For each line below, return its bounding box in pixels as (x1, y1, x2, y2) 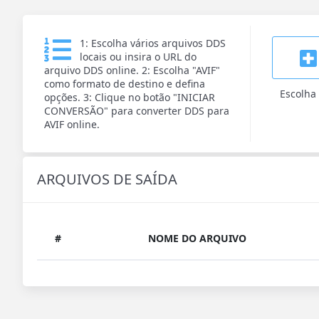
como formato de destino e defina (44, 77, 205, 90)
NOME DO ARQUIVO (148, 231, 246, 245)
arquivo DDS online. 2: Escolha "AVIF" (44, 63, 220, 77)
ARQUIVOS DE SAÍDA (37, 169, 177, 189)
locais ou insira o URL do (80, 50, 197, 63)
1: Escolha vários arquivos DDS (80, 36, 226, 50)
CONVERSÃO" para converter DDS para (44, 104, 229, 117)
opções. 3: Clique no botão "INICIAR (44, 90, 215, 104)
